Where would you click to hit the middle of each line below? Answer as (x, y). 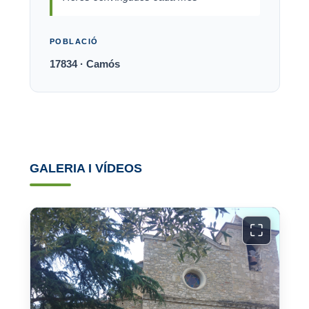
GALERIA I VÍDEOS (86, 168)
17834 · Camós (84, 64)
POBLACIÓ (74, 41)
